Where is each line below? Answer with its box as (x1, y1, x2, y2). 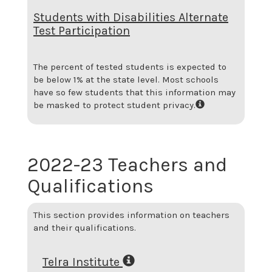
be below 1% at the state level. (33, 74, 162, 85)
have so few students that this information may (33, 87, 236, 98)
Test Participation (33, 23, 130, 38)
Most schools (162, 74, 219, 85)
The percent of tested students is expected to (33, 61, 226, 72)
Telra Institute (42, 254, 120, 269)
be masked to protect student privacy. (33, 100, 195, 110)
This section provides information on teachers (33, 209, 229, 220)
